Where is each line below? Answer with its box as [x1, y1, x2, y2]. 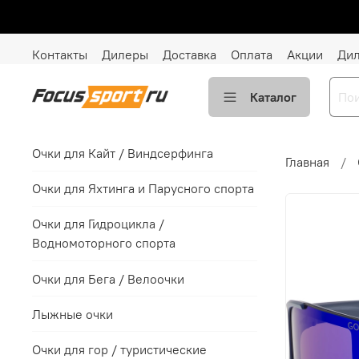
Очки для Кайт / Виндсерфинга [32, 145, 213, 162]
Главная [284, 153, 329, 170]
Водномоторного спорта [32, 235, 175, 252]
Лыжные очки [32, 305, 113, 322]
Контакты [32, 46, 87, 63]
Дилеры [102, 46, 148, 63]
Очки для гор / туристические [32, 341, 207, 357]
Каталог [250, 89, 296, 106]
